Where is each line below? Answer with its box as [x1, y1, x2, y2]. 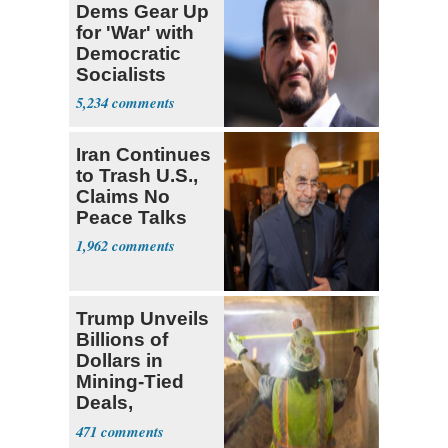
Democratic [76, 42, 181, 64]
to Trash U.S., [76, 164, 198, 186]
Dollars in [76, 349, 163, 371]
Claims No [76, 185, 170, 207]
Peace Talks [76, 206, 187, 228]
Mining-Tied [76, 370, 184, 392]
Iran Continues [76, 143, 211, 165]
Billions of [76, 328, 168, 350]
